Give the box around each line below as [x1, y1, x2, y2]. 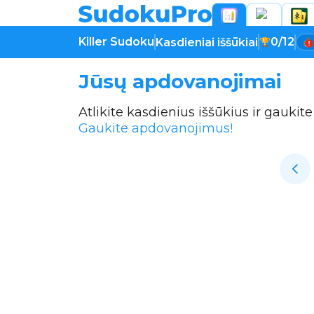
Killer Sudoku [78, 35, 154, 48]
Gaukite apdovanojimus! [78, 121, 233, 136]
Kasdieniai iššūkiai [156, 35, 258, 49]
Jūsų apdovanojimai [78, 69, 282, 93]
